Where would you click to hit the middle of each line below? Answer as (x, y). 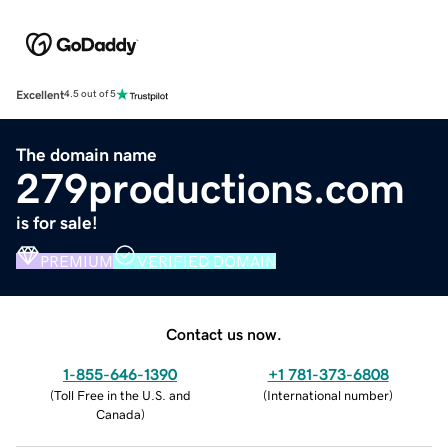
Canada (118, 414)
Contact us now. (224, 333)
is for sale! (57, 222)
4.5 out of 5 (90, 94)
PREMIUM (76, 260)
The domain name (86, 154)
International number (328, 395)
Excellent (40, 94)
